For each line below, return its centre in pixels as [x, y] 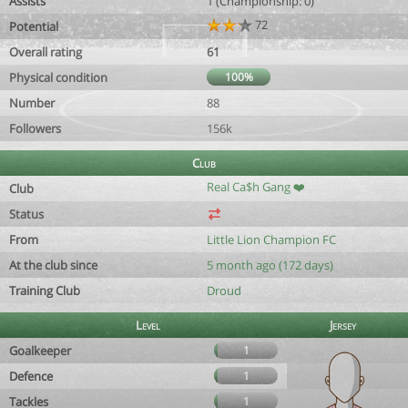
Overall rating [46, 52]
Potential [34, 26]
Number [32, 103]
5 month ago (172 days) [270, 265]
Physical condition [58, 77]
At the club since [53, 265]
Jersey [343, 325]
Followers [35, 128]
